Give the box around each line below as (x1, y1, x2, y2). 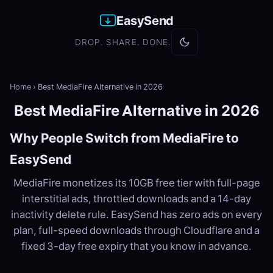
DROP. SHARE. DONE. (74, 37, 172, 48)
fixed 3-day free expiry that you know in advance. (21, 239, 252, 253)
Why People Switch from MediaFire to (10, 130, 239, 146)
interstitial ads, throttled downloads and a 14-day (22, 192, 251, 205)
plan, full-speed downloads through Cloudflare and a (13, 224, 260, 237)
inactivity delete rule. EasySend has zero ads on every (11, 208, 262, 221)
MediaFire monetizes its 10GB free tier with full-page (13, 176, 260, 190)
